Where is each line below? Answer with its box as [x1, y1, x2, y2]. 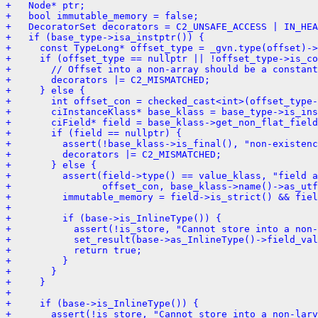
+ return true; [6, 244, 142, 256]
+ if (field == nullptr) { [6, 127, 182, 138]
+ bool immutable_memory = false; [6, 10, 199, 21]
